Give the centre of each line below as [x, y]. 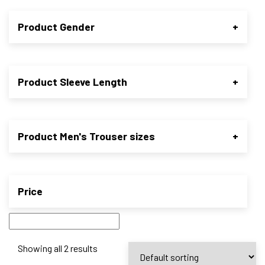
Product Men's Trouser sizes [86, 136]
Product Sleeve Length [72, 81]
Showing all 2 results [58, 248]
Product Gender [56, 26]
